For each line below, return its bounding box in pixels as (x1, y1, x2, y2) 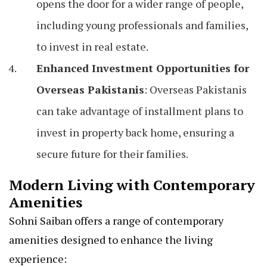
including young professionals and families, (36, 18, 248, 33)
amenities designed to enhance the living (9, 232, 213, 247)
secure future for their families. (36, 147, 188, 162)
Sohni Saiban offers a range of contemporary (9, 213, 223, 228)
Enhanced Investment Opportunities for (36, 61, 249, 76)
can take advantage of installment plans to (36, 104, 243, 119)
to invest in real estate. (36, 39, 148, 54)
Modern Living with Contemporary (9, 175, 255, 195)
